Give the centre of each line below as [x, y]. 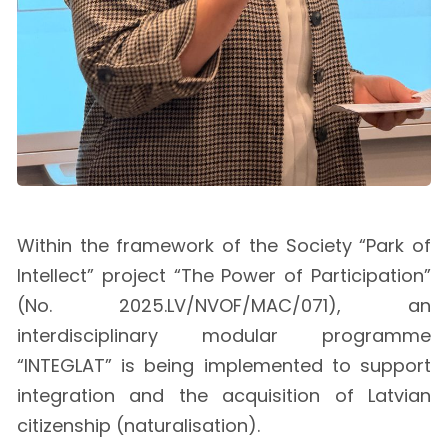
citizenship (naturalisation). [138, 425]
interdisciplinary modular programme [224, 335]
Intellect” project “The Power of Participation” [224, 275]
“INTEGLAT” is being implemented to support [224, 365]
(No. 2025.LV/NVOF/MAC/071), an [224, 305]
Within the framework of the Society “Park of [224, 245]
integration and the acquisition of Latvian [224, 395]
